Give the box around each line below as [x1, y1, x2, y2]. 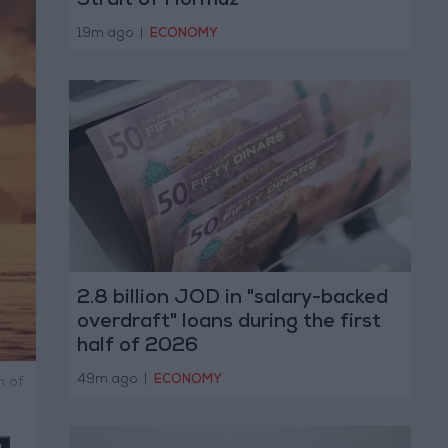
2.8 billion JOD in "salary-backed [76, 289, 388, 310]
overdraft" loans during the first [76, 313, 381, 334]
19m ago [76, 27, 137, 41]
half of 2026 [76, 337, 198, 358]
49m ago [76, 373, 141, 387]
